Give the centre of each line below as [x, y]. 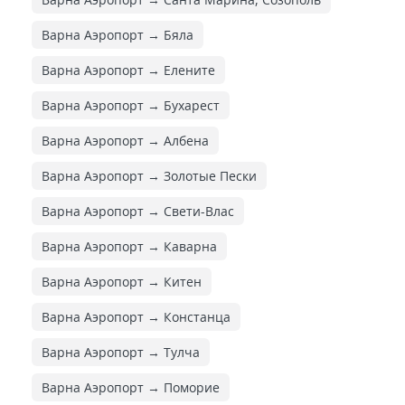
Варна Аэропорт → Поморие [131, 387]
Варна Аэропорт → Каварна [129, 246]
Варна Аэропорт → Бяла [118, 34]
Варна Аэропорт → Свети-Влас [138, 211]
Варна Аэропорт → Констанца [136, 316]
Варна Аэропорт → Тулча [121, 352]
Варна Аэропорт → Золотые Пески [149, 175]
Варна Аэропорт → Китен [122, 281]
